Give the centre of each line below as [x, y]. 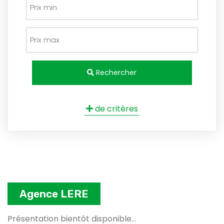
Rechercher [115, 72]
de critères [115, 108]
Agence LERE [54, 193]
